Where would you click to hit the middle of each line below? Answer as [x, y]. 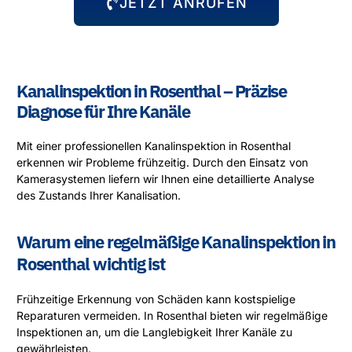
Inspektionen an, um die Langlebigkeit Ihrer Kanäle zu [154, 332]
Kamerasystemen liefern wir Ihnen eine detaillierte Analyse [165, 179]
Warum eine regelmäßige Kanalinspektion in [176, 241]
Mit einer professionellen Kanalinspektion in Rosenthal [154, 146]
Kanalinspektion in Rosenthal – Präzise [151, 91]
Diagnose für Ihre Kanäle [103, 112]
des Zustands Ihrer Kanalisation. [99, 196]
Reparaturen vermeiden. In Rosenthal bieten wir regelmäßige [172, 315]
